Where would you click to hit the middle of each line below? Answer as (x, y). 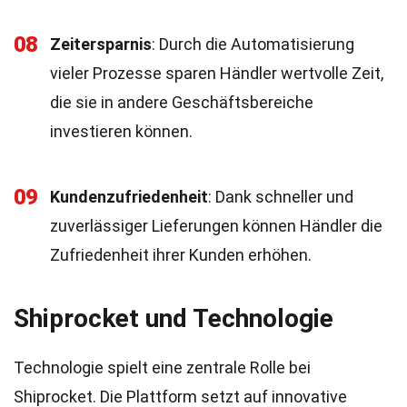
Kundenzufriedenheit (129, 197)
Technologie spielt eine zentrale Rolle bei (162, 367)
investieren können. (121, 131)
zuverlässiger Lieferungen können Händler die (216, 226)
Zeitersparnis (101, 44)
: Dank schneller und (281, 197)
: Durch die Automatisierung (253, 44)
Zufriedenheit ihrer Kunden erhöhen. (181, 255)
